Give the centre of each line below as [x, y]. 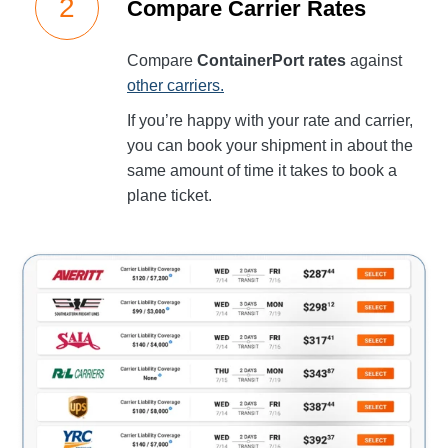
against [374, 60]
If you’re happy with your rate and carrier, [270, 120]
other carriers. [175, 85]
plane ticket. [169, 195]
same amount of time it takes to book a [262, 170]
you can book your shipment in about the [270, 145]
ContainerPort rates [271, 60]
